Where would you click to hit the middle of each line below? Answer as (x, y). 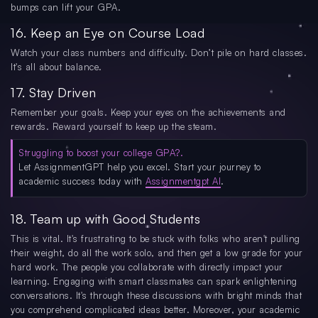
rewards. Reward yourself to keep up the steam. (114, 126)
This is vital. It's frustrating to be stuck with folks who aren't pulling (155, 238)
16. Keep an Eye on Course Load (108, 32)
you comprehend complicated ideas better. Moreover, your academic (155, 309)
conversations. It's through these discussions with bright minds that (156, 295)
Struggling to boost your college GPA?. (101, 152)
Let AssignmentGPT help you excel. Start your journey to (140, 166)
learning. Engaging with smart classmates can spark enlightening (154, 281)
